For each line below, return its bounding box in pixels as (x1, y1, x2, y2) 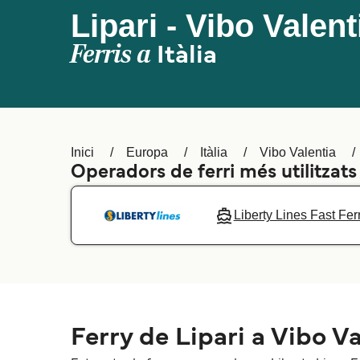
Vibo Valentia (260, 145, 336, 159)
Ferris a (71, 39, 157, 70)
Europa (126, 145, 168, 159)
